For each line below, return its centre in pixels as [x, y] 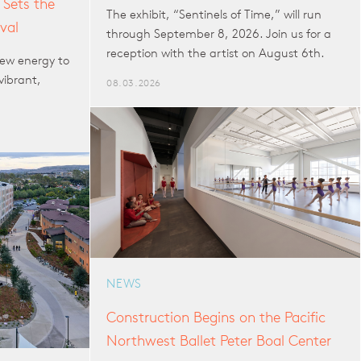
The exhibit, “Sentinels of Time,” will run [214, 15]
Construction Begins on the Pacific [216, 317]
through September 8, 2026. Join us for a [219, 34]
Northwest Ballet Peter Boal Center [219, 340]
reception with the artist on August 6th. [216, 53]
